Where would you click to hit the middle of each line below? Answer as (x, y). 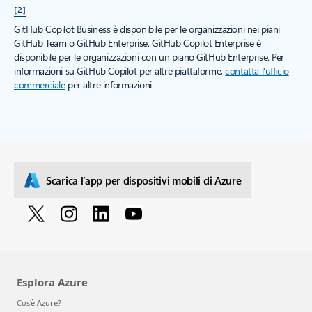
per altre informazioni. (109, 85)
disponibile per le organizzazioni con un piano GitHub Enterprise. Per (149, 57)
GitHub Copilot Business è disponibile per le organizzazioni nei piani (147, 29)
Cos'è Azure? (39, 303)
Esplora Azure (52, 282)
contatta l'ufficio (257, 71)
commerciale (40, 85)
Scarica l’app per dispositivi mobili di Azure (144, 180)
